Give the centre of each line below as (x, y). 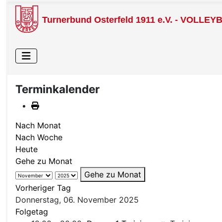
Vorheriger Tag (43, 188)
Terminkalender (57, 89)
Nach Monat (38, 126)
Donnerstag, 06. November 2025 (77, 200)
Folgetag (32, 212)
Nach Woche (39, 138)
